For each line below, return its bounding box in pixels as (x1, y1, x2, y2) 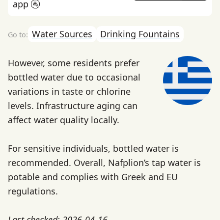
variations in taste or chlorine (8, 85, 131, 98)
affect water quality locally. (8, 114, 119, 126)
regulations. (8, 185, 58, 197)
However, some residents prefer (8, 57, 139, 69)
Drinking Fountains (100, 27, 180, 40)
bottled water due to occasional (8, 71, 140, 83)
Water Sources (32, 27, 92, 40)
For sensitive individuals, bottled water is (8, 142, 179, 155)
